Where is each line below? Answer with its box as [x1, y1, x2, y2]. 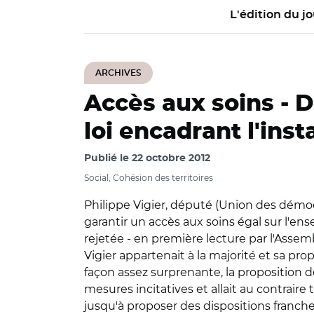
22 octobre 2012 [132, 153, 210, 163]
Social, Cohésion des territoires [84, 172, 213, 183]
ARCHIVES [95, 69, 142, 77]
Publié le [84, 153, 132, 163]
